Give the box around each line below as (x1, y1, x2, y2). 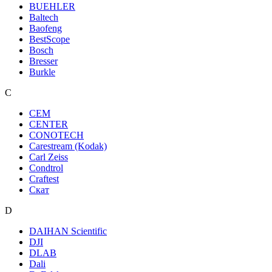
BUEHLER (29, 1, 75, 12)
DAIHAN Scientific (29, 226, 107, 237)
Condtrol (29, 163, 63, 174)
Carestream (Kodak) (29, 141, 107, 152)
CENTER (29, 119, 68, 130)
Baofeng (29, 23, 62, 34)
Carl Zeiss (29, 152, 68, 163)
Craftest (29, 174, 59, 185)
